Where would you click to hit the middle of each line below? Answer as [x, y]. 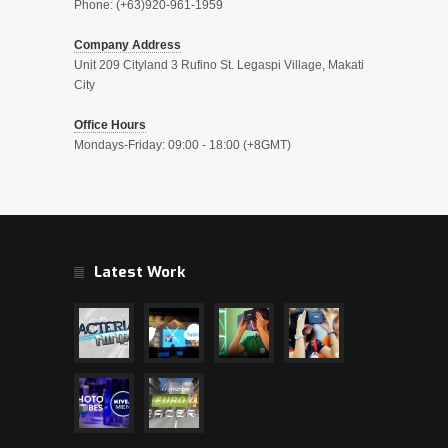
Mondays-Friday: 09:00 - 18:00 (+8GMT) [182, 145]
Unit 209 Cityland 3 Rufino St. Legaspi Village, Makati [219, 65]
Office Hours [110, 125]
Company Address [127, 45]
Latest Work [139, 272]
